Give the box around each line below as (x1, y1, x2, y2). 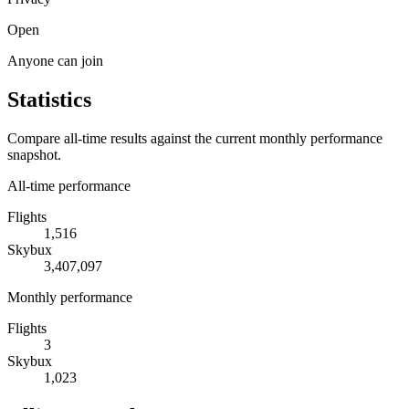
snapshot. (7, 146, 61, 163)
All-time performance (7, 177, 131, 194)
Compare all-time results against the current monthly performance (7, 130, 383, 146)
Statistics (7, 87, 91, 111)
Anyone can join (7, 52, 103, 68)
